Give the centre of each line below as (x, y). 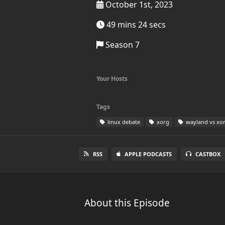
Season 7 (122, 45)
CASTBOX (208, 154)
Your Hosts (112, 79)
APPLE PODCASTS (148, 154)
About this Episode (127, 203)
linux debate (123, 122)
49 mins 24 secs (135, 25)
